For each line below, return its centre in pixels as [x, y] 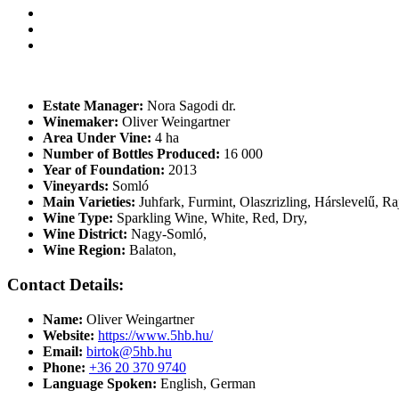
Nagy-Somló [167, 234]
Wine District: [85, 234]
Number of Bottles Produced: [131, 154]
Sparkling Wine [160, 218]
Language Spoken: [100, 383]
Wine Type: [78, 218]
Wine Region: [84, 250]
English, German [206, 383]
